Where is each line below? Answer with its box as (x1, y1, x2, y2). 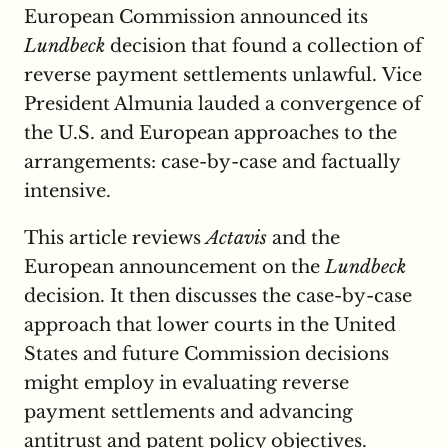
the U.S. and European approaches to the (24, 122, 397, 145)
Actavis (206, 227, 267, 250)
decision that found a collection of (105, 35, 422, 58)
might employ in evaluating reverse (24, 372, 349, 395)
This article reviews (24, 227, 206, 250)
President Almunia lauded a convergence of (24, 93, 421, 116)
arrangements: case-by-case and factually (24, 151, 400, 174)
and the (267, 227, 340, 250)
